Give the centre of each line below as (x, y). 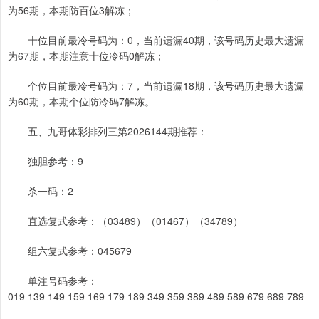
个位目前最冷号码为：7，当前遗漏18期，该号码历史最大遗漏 (156, 85)
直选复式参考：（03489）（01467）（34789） (125, 220)
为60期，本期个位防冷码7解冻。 (83, 101)
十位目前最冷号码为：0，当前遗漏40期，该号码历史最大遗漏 (156, 40)
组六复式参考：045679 (70, 250)
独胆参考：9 (46, 161)
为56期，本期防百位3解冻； (71, 10)
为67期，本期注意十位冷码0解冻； (86, 55)
